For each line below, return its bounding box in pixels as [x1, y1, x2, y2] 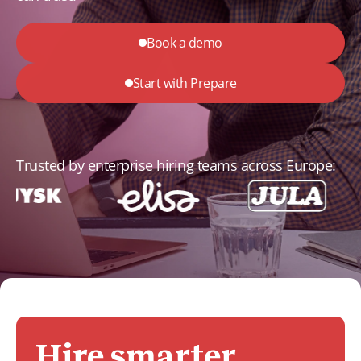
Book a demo [147, 34, 222, 52]
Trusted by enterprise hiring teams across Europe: [16, 156, 336, 175]
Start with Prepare [132, 74, 237, 92]
